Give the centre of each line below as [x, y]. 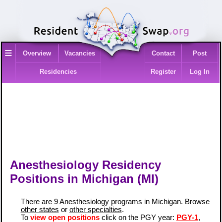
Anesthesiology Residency [86, 165]
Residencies [58, 72]
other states [40, 209]
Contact [163, 54]
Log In [200, 72]
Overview [37, 54]
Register [163, 72]
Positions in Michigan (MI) [84, 178]
